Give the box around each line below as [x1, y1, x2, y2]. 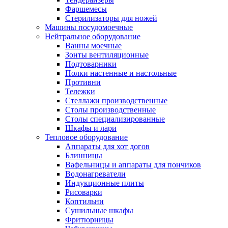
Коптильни [65, 197, 104, 206]
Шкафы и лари [65, 124, 117, 132]
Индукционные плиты [65, 179, 144, 187]
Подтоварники [65, 60, 117, 68]
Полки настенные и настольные [65, 69, 177, 77]
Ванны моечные [65, 41, 122, 50]
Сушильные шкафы [65, 206, 133, 215]
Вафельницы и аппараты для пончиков [65, 160, 201, 169]
